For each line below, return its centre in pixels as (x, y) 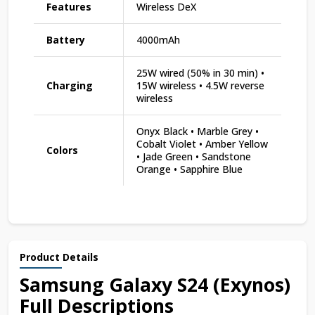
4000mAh (158, 39)
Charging (70, 85)
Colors (62, 150)
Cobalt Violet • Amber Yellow (202, 143)
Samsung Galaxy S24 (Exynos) (155, 284)
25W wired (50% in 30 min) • (200, 72)
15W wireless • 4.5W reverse (200, 85)
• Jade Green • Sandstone (194, 156)
